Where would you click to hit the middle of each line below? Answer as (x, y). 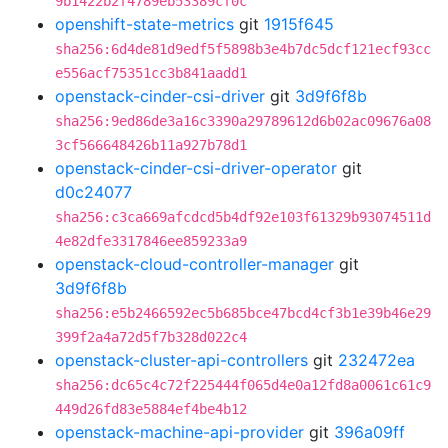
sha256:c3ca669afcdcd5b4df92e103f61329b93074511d (243, 217)
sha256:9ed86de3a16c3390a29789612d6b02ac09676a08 (243, 121)
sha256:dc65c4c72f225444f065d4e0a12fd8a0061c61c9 (243, 385)
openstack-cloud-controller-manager (194, 264)
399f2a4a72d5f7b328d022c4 (151, 337)
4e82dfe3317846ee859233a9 (151, 241)
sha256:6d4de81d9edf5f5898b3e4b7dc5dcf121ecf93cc (243, 49)
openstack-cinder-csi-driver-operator (196, 168)
